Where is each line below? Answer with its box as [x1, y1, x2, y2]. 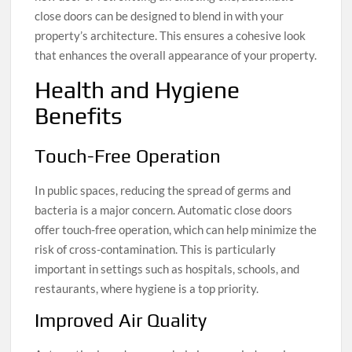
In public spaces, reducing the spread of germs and [35, 183, 291, 198]
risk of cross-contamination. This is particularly [35, 242, 277, 257]
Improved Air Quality [35, 310, 207, 332]
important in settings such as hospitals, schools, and [35, 262, 300, 277]
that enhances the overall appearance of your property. [35, 47, 317, 62]
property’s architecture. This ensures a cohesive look [35, 27, 306, 42]
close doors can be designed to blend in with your [35, 8, 284, 23]
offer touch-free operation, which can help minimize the [35, 222, 317, 237]
